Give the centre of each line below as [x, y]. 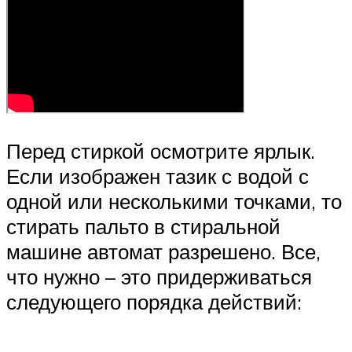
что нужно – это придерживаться [159, 277]
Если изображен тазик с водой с [158, 176]
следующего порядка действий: [154, 302]
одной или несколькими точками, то [174, 202]
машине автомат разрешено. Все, [163, 252]
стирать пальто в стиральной [143, 227]
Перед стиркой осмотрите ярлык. [161, 151]
